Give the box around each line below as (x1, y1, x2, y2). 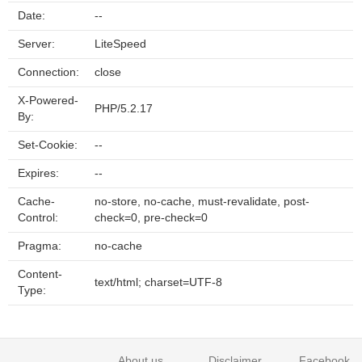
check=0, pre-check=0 (95, 212, 208, 224)
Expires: (18, 167, 59, 179)
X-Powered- (18, 95, 78, 107)
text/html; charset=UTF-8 (95, 276, 222, 288)
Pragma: (18, 240, 61, 252)
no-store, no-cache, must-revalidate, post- (95, 196, 309, 208)
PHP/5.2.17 (95, 103, 153, 115)
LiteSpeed (95, 38, 146, 50)
